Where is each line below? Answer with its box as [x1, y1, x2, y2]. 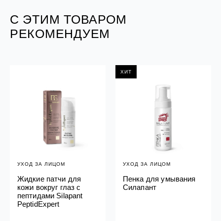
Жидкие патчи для [17, 174, 81, 183]
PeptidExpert [17, 199, 60, 208]
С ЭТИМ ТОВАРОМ [9, 12, 127, 26]
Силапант [122, 183, 157, 191]
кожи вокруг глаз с [17, 183, 81, 191]
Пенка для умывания [122, 174, 196, 183]
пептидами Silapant [17, 191, 83, 200]
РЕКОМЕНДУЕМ [9, 26, 110, 40]
